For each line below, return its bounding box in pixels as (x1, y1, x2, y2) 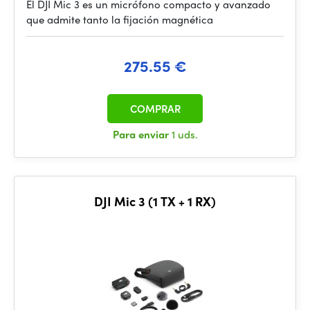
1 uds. (171, 127, 198, 142)
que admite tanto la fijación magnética (26, 12, 213, 27)
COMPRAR (129, 101, 181, 116)
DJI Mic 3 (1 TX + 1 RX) (94, 192, 216, 210)
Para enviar (112, 127, 172, 142)
